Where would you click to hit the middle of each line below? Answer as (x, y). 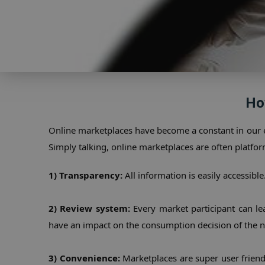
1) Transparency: (85, 175)
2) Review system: (89, 208)
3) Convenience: (84, 258)
